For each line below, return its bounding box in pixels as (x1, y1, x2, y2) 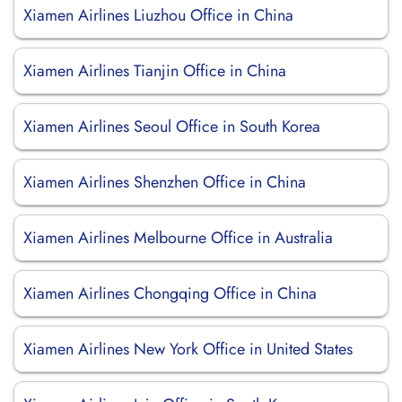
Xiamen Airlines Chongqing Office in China (23, 282, 317, 305)
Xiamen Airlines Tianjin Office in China (23, 59, 286, 83)
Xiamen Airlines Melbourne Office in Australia (23, 226, 333, 249)
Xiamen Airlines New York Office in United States (23, 337, 353, 361)
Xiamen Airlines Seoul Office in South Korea (23, 115, 320, 138)
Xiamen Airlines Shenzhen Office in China (23, 170, 306, 194)
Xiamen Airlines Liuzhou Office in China (23, 4, 293, 27)
